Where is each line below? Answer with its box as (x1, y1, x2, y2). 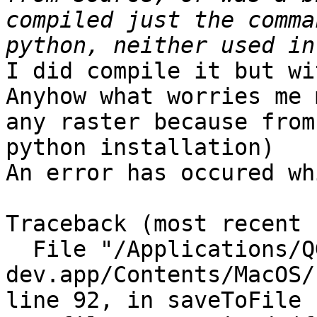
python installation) (6, 134, 275, 161)
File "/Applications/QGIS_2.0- (6, 236, 33, 263)
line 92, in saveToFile (6, 287, 301, 313)
